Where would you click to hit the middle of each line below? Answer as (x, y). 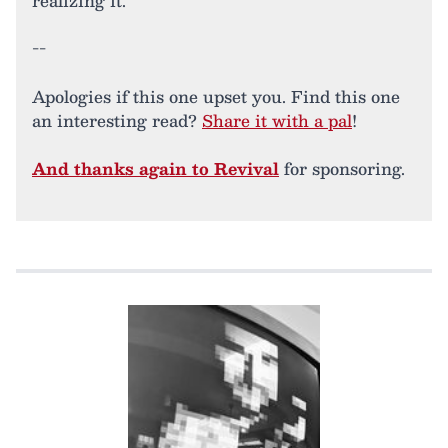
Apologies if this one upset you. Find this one (216, 97)
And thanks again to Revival (155, 169)
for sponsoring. (342, 169)
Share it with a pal (277, 121)
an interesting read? (117, 121)
